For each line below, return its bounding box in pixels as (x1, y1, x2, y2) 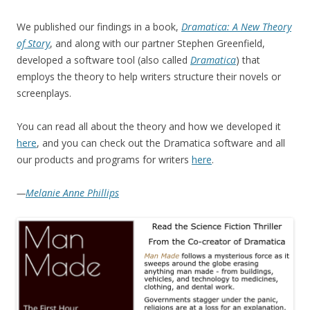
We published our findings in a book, (17, 20, 181, 34)
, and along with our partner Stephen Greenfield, (50, 37, 265, 51)
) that (236, 53, 260, 67)
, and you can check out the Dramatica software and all (37, 136, 285, 150)
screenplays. (17, 86, 71, 100)
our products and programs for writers (17, 153, 192, 167)
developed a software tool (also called (17, 53, 190, 67)
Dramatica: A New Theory (181, 20, 291, 34)
